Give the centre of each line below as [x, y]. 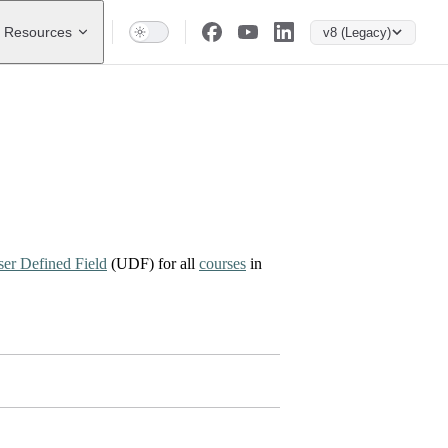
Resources [38, 32]
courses [222, 264]
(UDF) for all [153, 264]
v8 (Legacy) [357, 32]
